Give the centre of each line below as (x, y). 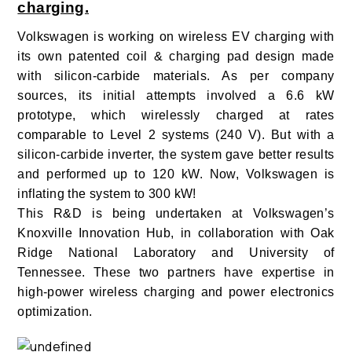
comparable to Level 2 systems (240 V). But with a (176, 135)
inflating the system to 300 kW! (107, 194)
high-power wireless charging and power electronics (176, 292)
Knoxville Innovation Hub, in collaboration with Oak (176, 233)
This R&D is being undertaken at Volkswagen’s (176, 214)
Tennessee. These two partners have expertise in (176, 273)
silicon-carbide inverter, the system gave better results (176, 155)
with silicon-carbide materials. (120, 76)
